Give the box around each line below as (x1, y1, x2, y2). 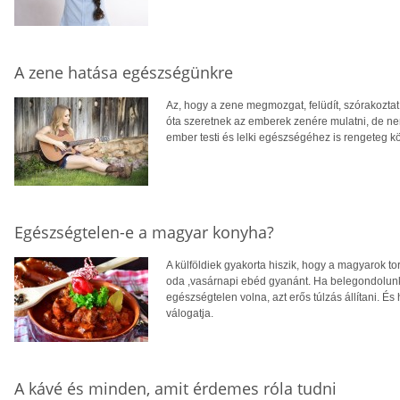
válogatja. (166, 306, 213, 320)
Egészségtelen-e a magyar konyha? (14, 221, 274, 243)
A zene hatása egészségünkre (14, 61, 233, 83)
